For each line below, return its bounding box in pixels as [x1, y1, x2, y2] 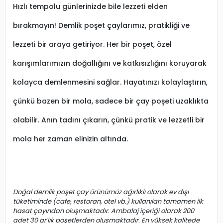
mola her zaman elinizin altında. [13, 133, 128, 144]
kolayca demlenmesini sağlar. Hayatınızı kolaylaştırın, [13, 77, 208, 87]
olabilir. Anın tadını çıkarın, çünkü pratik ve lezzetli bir [13, 114, 205, 125]
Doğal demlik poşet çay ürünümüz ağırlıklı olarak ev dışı [13, 187, 189, 197]
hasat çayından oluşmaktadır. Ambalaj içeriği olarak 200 [13, 206, 194, 216]
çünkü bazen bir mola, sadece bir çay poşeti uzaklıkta [13, 96, 209, 106]
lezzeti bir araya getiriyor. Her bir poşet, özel [13, 39, 172, 49]
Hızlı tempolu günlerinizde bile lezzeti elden [13, 1, 168, 11]
